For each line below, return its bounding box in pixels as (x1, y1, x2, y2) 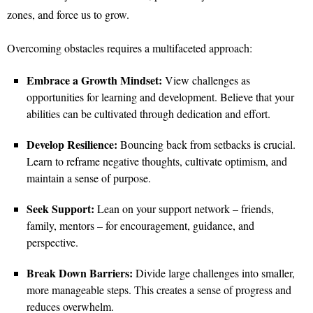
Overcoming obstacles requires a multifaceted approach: (7, 41, 252, 55)
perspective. (27, 235, 78, 249)
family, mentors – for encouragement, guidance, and (27, 218, 254, 233)
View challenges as (162, 73, 250, 87)
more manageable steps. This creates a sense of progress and (27, 282, 291, 297)
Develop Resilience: (27, 136, 117, 152)
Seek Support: (27, 201, 97, 217)
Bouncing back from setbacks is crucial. (117, 137, 296, 152)
